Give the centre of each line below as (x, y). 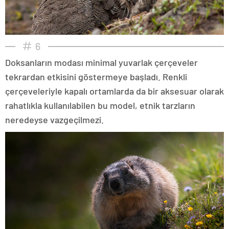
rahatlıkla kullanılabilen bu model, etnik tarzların (100, 105)
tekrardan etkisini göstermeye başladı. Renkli (96, 76)
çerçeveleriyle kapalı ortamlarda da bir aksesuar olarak (114, 91)
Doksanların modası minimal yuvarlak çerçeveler (101, 62)
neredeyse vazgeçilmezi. (54, 119)
